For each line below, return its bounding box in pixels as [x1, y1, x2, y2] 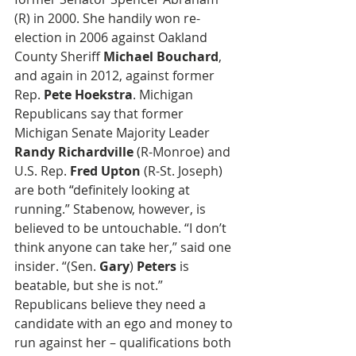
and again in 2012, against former [14, 67, 218, 85]
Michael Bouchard [103, 48, 219, 66]
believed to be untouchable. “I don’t [14, 219, 230, 238]
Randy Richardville [14, 143, 133, 161]
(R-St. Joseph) [141, 162, 226, 180]
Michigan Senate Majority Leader [14, 124, 213, 142]
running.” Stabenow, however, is [14, 200, 209, 219]
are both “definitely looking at [14, 181, 193, 199]
